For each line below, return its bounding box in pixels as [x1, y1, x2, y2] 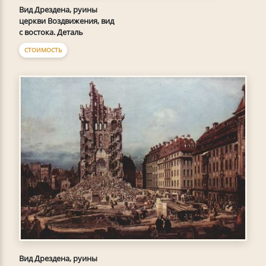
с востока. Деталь [19, 27, 83, 38]
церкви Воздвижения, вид [19, 15, 114, 27]
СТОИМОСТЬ [24, 46, 62, 55]
